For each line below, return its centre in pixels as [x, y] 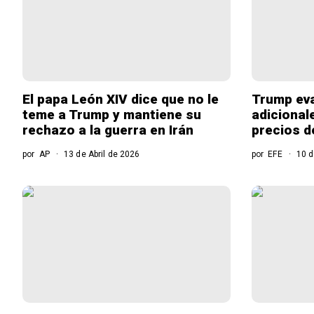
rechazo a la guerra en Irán [108, 130]
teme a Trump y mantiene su [112, 114]
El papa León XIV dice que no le [121, 99]
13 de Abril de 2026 [101, 154]
